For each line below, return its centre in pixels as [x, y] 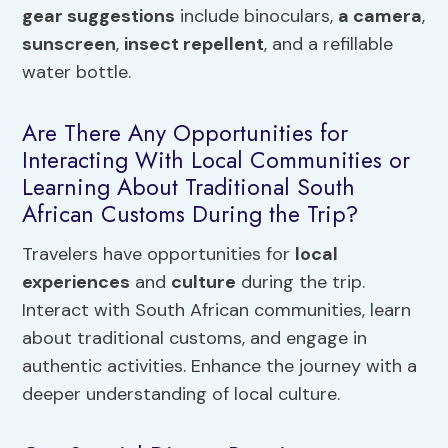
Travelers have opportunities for [159, 253]
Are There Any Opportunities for [185, 133]
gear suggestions [99, 15]
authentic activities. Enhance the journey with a [220, 365]
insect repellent [194, 43]
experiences [76, 281]
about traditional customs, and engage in [195, 337]
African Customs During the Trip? [190, 214]
